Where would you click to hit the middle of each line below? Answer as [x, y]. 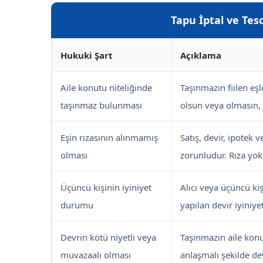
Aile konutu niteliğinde [106, 88]
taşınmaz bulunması [101, 105]
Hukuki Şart [87, 55]
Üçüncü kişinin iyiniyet [106, 188]
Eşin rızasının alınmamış [109, 138]
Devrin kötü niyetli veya [108, 237]
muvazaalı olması [96, 255]
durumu [77, 205]
